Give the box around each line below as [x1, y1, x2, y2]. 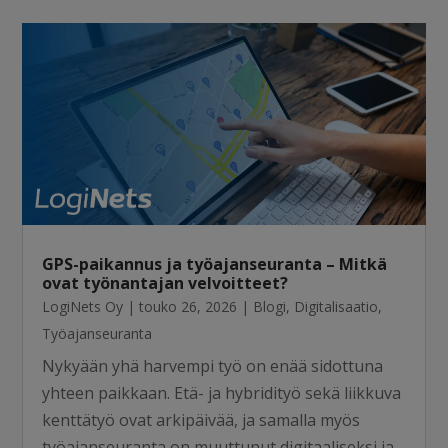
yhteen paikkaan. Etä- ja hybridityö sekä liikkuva [42, 382, 402, 405]
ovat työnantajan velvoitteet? [42, 272, 289, 295]
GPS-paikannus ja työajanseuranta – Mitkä [42, 253, 388, 276]
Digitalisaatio [294, 297, 379, 317]
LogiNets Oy [42, 297, 124, 317]
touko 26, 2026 [139, 297, 238, 317]
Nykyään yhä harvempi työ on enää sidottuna [42, 355, 384, 378]
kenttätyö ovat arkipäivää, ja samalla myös [42, 409, 361, 432]
